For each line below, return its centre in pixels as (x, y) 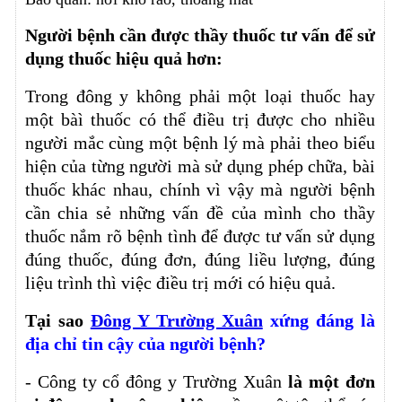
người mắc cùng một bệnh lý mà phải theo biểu (200, 142)
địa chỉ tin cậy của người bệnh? (145, 343)
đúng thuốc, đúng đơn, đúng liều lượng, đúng (200, 259)
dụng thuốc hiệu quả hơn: (123, 58)
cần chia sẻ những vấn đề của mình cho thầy (200, 212)
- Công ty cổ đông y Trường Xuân (156, 381)
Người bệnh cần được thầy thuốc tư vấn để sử (200, 35)
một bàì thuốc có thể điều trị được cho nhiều (200, 119)
